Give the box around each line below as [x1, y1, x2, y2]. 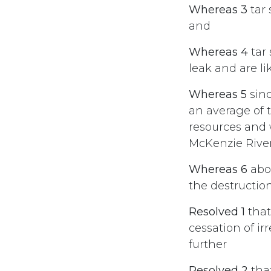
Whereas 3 [189, 3, 247, 16]
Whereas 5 [189, 88, 247, 101]
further [189, 238, 227, 251]
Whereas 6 [189, 163, 247, 176]
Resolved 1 [189, 205, 245, 218]
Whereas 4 [189, 45, 248, 59]
